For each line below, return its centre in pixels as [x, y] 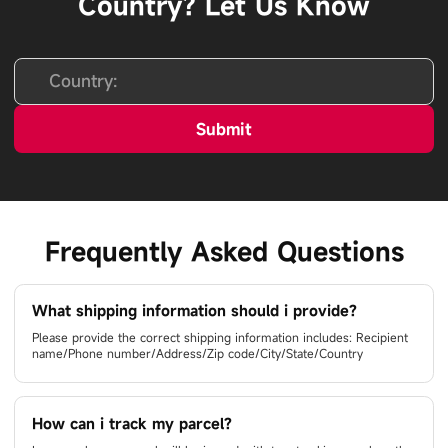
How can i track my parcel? [132, 424]
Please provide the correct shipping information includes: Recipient [220, 338]
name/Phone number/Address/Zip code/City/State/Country [198, 354]
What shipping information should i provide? [195, 311]
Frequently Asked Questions [224, 251]
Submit [224, 129]
